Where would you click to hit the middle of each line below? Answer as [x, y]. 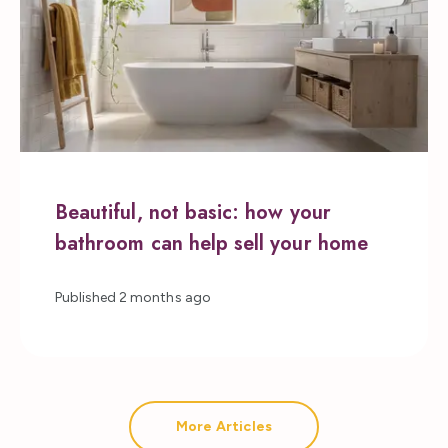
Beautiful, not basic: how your [193, 212]
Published [86, 297]
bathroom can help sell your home [211, 243]
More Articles [224, 426]
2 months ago [165, 297]
